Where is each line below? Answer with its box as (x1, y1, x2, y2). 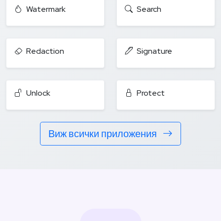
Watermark (26, 3, 66, 14)
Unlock (26, 87, 50, 98)
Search (137, 3, 161, 14)
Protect (137, 87, 165, 98)
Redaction (26, 45, 64, 56)
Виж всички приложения (48, 127, 159, 140)
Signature (137, 45, 172, 56)
